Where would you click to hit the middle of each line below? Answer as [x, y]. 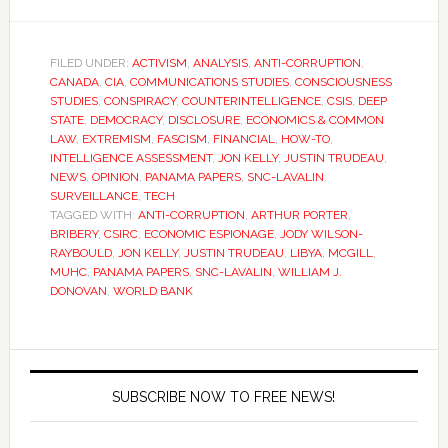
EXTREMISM [116, 139]
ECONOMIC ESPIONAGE [208, 234]
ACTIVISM [159, 63]
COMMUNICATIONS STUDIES [209, 82]
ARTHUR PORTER [299, 215]
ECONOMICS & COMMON [314, 120]
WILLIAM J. [309, 272]
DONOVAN [78, 291]
